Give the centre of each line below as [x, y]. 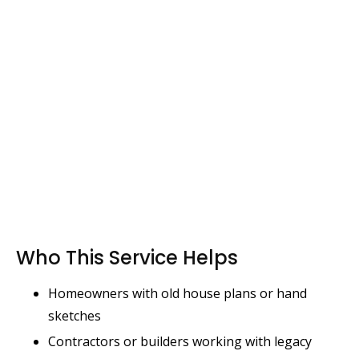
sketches [75, 315]
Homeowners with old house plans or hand [177, 293]
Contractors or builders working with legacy [180, 341]
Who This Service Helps [127, 257]
